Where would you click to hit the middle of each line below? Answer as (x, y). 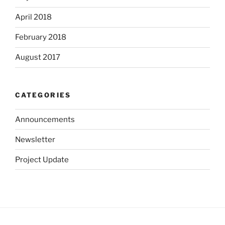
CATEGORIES (43, 95)
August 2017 (38, 58)
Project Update (42, 159)
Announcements (45, 119)
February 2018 (41, 37)
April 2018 (33, 17)
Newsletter (35, 139)
